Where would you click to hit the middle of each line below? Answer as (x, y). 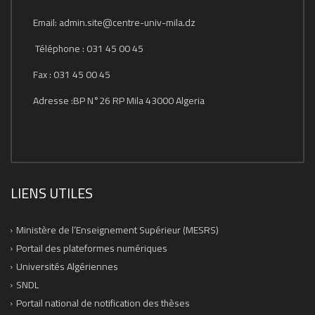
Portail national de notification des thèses (103, 303)
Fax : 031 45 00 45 (72, 75)
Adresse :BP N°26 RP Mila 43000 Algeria (119, 101)
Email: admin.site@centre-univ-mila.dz (114, 22)
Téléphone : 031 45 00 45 (89, 49)
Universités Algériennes (67, 266)
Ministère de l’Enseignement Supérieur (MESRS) (117, 230)
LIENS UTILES (52, 193)
